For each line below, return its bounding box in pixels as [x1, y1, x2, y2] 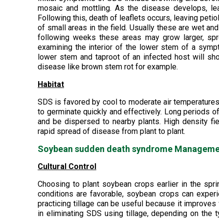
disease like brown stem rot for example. [38, 62, 178, 71]
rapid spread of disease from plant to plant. [38, 127, 185, 136]
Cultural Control [38, 162, 96, 171]
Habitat [38, 80, 64, 89]
